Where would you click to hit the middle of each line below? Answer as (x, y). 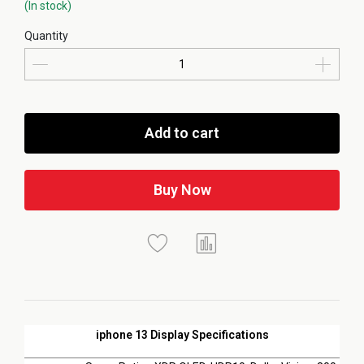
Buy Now (182, 190)
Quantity (46, 36)
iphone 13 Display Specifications (182, 335)
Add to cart (182, 133)
